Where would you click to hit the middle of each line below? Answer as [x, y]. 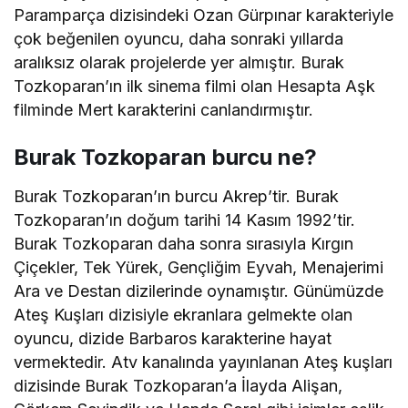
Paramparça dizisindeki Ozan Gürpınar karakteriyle [204, 15]
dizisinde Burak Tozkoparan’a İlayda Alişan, [178, 385]
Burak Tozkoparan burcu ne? [165, 157]
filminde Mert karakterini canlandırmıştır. [164, 109]
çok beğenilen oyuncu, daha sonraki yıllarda [179, 38]
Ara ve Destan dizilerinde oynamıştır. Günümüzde [199, 291]
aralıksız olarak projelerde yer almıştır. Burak [179, 62]
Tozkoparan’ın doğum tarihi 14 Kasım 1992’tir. [185, 219]
